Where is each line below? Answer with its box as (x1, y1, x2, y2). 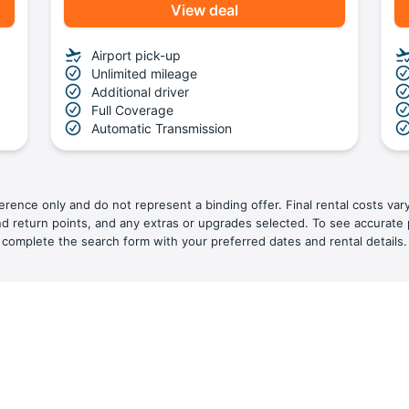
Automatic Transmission (91, 120, 233, 136)
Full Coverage (91, 101, 174, 118)
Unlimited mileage (91, 65, 198, 81)
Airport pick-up (91, 47, 182, 63)
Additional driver (91, 83, 190, 100)
